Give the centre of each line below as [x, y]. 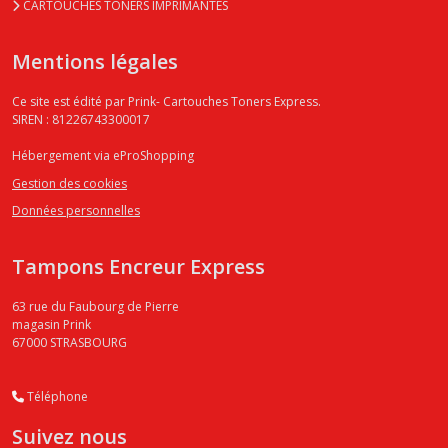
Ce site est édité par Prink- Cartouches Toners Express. [166, 102]
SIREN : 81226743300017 [81, 120]
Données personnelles [76, 211]
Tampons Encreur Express [138, 267]
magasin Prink [51, 325]
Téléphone [56, 397]
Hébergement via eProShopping [103, 156]
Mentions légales [95, 62]
